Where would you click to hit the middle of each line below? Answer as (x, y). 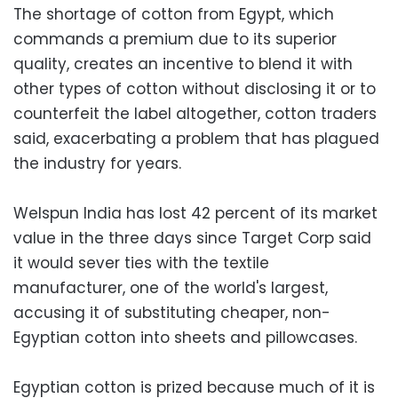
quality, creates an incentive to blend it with (183, 64)
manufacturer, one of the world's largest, (171, 287)
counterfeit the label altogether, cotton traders (195, 113)
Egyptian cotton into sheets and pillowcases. (185, 337)
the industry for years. (97, 163)
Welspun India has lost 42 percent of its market (195, 213)
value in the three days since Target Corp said (192, 238)
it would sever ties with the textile (141, 263)
